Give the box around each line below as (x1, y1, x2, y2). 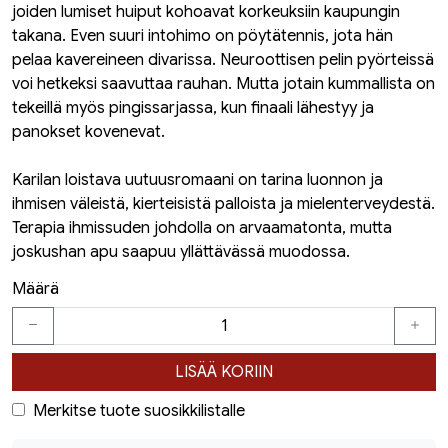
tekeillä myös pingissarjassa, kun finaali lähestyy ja (12, 98, 374, 118)
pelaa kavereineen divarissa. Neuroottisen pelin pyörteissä (12, 50, 434, 70)
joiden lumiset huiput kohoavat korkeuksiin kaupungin (12, 2, 400, 22)
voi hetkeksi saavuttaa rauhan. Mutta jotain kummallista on (12, 74, 435, 94)
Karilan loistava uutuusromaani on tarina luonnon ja (12, 170, 383, 190)
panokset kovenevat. (12, 122, 165, 142)
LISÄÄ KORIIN (175, 362, 273, 382)
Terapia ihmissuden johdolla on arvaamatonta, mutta (12, 218, 392, 238)
